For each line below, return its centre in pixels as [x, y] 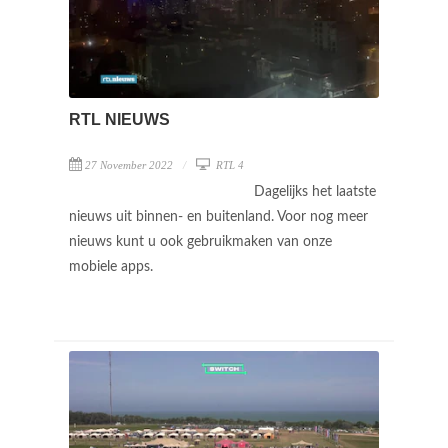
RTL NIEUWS [119, 119]
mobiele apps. [113, 266]
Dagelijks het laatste [315, 191]
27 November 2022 [129, 164]
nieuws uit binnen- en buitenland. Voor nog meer [218, 216]
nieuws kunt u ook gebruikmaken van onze [200, 241]
